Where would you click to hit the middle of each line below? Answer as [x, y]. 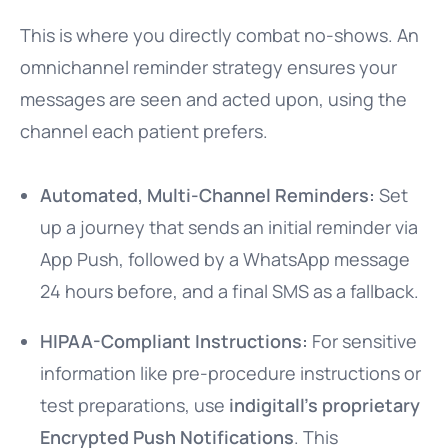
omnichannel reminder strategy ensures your [208, 67]
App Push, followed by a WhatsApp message [225, 259]
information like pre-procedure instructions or [230, 373]
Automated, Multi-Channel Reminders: [207, 195]
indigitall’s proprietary [324, 405]
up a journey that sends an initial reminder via [229, 227]
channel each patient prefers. [144, 131]
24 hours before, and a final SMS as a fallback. [229, 291]
